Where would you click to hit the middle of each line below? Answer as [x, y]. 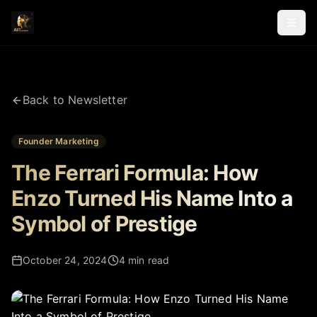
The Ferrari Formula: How [135, 173]
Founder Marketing [59, 141]
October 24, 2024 [65, 260]
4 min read [144, 260]
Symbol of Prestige [104, 224]
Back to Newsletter [75, 100]
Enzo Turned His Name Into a [152, 198]
